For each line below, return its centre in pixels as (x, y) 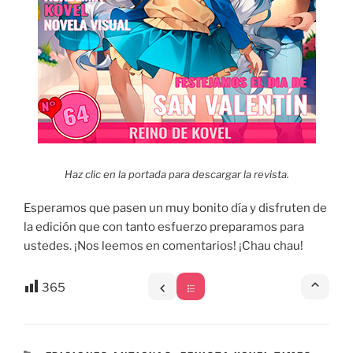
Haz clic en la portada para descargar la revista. (176, 175)
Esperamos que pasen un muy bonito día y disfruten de (175, 208)
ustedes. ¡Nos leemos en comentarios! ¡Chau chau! (163, 245)
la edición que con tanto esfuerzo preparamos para (164, 227)
